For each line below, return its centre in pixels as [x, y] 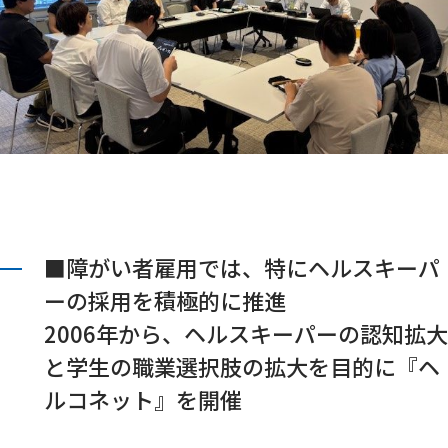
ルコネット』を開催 [143, 399]
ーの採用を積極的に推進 [165, 300]
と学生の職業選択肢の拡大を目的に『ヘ [242, 366]
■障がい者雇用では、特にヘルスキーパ [242, 267]
